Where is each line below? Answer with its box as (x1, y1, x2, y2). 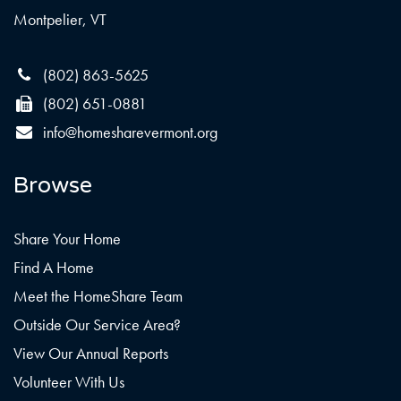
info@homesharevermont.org (43, 122, 218, 143)
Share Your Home (13, 228, 121, 250)
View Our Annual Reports (13, 343, 168, 364)
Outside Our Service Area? (13, 314, 181, 336)
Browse (13, 172, 92, 200)
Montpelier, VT (13, 9, 107, 30)
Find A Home (13, 257, 94, 278)
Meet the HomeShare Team (13, 286, 183, 307)
